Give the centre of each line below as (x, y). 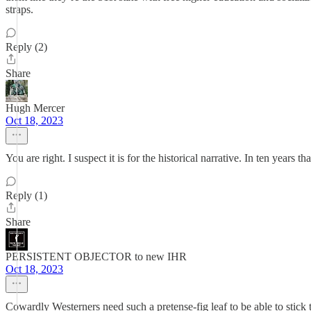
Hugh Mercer (35, 108)
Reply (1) (26, 195)
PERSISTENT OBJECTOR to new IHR (96, 257)
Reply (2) (26, 47)
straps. (19, 9)
